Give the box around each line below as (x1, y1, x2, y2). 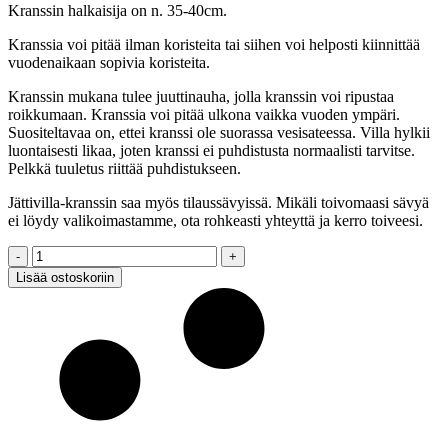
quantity (7, 316, 58, 334)
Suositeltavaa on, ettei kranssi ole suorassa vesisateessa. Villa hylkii (8, 123, 430, 141)
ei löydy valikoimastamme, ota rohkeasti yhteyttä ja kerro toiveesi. (8, 211, 423, 229)
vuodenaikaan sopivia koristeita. (8, 53, 210, 71)
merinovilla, (7, 280, 82, 298)
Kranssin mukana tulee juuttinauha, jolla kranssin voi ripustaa (8, 87, 394, 105)
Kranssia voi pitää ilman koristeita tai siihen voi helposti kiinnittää (8, 35, 420, 53)
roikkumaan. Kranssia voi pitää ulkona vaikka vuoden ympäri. (8, 105, 400, 123)
